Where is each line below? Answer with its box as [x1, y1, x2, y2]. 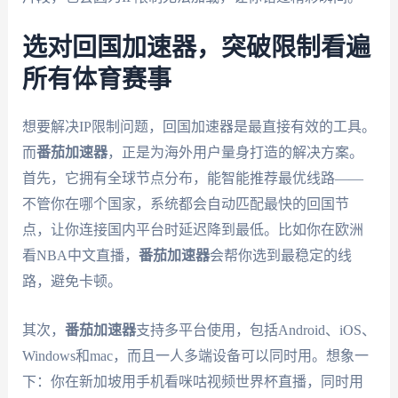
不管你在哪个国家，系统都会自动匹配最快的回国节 [21, 196, 349, 212]
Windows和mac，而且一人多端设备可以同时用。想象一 [21, 347, 369, 363]
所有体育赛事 [21, 68, 171, 93]
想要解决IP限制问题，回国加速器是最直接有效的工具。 [21, 119, 376, 135]
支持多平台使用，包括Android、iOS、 [135, 322, 376, 338]
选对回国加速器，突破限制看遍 [21, 36, 370, 61]
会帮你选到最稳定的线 [209, 248, 352, 264]
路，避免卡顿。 [21, 274, 122, 290]
